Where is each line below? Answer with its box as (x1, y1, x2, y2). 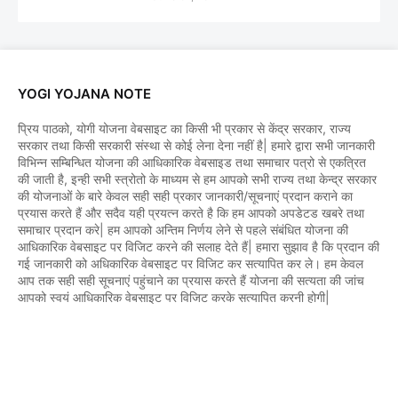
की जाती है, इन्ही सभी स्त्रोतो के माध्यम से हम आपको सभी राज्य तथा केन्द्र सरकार (18, 171, 377, 187)
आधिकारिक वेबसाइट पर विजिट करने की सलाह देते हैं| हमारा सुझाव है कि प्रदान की (18, 239, 379, 255)
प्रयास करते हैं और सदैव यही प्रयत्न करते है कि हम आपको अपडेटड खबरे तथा (18, 205, 364, 221)
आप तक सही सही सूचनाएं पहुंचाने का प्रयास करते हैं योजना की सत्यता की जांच (18, 273, 364, 289)
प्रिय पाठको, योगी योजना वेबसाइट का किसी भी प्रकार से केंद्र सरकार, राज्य (18, 121, 351, 137)
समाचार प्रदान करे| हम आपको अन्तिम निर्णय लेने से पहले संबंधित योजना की (18, 222, 348, 238)
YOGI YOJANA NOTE (18, 85, 151, 103)
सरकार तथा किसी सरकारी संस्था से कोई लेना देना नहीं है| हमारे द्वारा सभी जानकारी (18, 138, 375, 154)
